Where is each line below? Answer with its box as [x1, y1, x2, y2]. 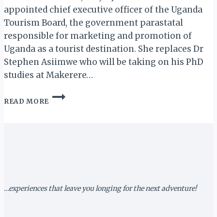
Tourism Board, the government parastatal [4, 17, 183, 28]
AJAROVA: [48, 100, 85, 109]
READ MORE [4, 97, 49, 106]
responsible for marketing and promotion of [4, 30, 192, 41]
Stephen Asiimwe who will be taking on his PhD [4, 56, 203, 67]
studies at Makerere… [4, 69, 93, 80]
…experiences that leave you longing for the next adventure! [4, 184, 197, 193]
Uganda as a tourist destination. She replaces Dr [4, 43, 203, 54]
